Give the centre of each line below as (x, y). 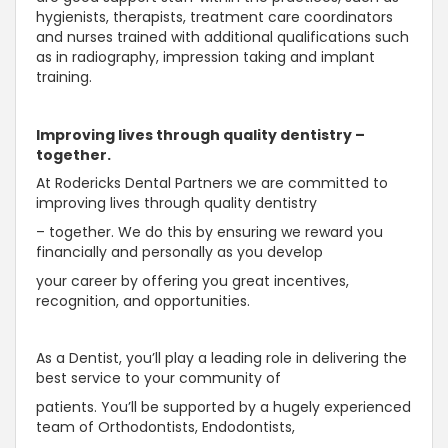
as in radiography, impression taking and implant (205, 57)
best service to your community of (160, 378)
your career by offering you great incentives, (192, 280)
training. (64, 77)
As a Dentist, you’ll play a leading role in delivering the (221, 358)
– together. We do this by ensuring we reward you (209, 232)
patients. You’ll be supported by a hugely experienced (223, 407)
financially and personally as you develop (181, 252)
